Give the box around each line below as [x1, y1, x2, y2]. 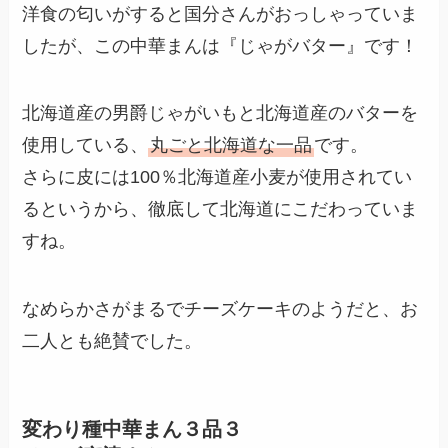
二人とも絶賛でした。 [22, 331, 203, 352]
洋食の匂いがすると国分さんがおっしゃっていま [22, 3, 419, 24]
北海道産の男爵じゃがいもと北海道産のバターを [22, 103, 419, 124]
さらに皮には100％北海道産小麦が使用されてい [22, 167, 413, 188]
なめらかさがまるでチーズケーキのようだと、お [22, 299, 419, 320]
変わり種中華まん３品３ [22, 418, 243, 441]
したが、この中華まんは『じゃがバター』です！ [22, 35, 419, 56]
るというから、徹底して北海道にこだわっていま [22, 199, 419, 220]
